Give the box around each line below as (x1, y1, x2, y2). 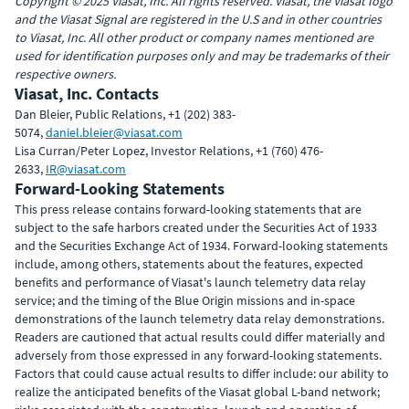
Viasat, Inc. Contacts (15, 82, 159, 104)
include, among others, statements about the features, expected (15, 255, 363, 272)
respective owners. (15, 65, 116, 82)
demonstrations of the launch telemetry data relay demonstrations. (15, 309, 384, 327)
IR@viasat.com (46, 160, 126, 177)
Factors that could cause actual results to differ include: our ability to (15, 364, 389, 382)
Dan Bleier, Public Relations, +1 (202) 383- (15, 105, 236, 122)
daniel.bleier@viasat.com (46, 123, 183, 141)
